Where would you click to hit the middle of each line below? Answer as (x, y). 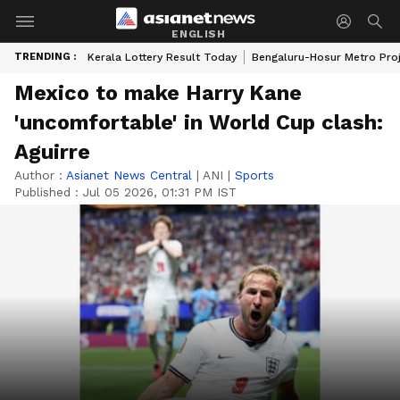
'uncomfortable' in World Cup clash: (199, 122)
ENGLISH (199, 33)
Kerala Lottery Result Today (162, 57)
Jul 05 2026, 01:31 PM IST (160, 192)
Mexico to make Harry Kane (158, 93)
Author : (40, 175)
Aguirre (52, 152)
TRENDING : (45, 57)
